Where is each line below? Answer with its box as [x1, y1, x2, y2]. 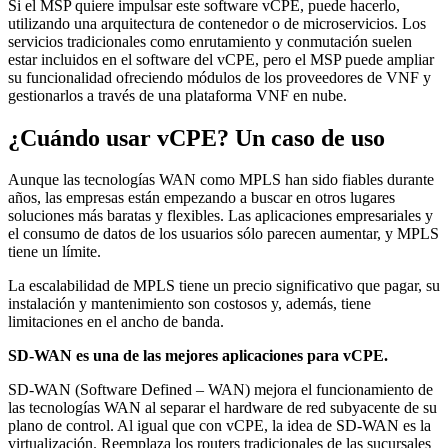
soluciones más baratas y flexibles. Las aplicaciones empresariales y [8, 207, 433, 225]
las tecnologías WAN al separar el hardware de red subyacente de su [8, 399, 437, 417]
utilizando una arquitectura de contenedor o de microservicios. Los [8, 14, 426, 32]
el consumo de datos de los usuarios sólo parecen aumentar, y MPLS [8, 225, 439, 243]
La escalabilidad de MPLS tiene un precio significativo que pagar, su [8, 277, 440, 295]
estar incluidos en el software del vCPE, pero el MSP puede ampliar [8, 50, 434, 68]
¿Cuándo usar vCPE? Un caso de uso [8, 124, 385, 151]
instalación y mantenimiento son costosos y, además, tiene [8, 295, 371, 313]
